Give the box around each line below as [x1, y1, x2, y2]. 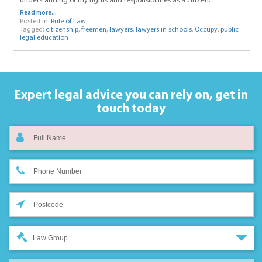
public [220, 26, 239, 33]
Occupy [194, 26, 218, 33]
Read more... [19, 9, 57, 16]
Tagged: [19, 26, 46, 33]
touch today [96, 102, 166, 115]
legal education [19, 34, 68, 42]
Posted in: [19, 18, 51, 25]
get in [212, 89, 248, 102]
